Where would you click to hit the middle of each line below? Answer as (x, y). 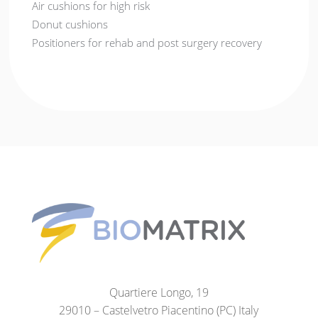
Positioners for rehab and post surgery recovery (147, 43)
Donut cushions (70, 24)
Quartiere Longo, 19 (159, 292)
